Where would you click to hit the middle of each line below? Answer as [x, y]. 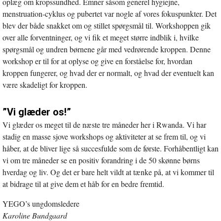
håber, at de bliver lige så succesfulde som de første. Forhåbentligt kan [110, 148]
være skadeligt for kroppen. [45, 84]
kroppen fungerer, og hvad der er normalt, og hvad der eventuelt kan [108, 73]
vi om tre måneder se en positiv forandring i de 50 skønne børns [101, 160]
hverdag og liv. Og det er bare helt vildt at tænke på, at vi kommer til [108, 172]
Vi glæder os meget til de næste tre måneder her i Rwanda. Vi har [104, 124]
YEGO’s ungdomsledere [41, 203]
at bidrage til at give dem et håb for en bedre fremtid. [83, 184]
